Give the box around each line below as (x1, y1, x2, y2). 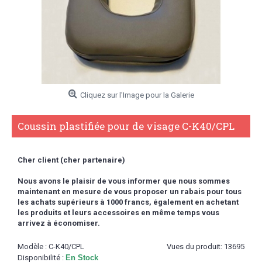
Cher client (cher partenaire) (18, 156, 125, 164)
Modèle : (18, 242, 49, 251)
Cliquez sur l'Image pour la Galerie (80, 91, 194, 99)
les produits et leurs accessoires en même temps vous (18, 208, 219, 217)
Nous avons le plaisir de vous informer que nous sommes (18, 177, 230, 185)
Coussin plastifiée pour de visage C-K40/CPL (18, 119, 235, 133)
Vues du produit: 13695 (167, 242, 244, 251)
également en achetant (153, 198, 239, 206)
